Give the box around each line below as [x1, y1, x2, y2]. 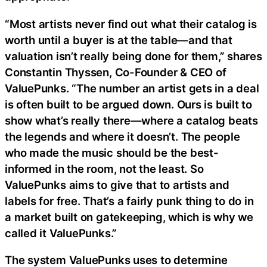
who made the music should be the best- [5, 145, 219, 159]
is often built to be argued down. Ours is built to [5, 97, 252, 111]
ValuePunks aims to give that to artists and [5, 178, 229, 191]
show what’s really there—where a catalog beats [5, 113, 258, 127]
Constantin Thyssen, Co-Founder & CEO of [5, 65, 226, 79]
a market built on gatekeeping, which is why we [5, 210, 253, 223]
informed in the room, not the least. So [5, 162, 204, 175]
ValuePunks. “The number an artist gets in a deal [5, 81, 259, 95]
